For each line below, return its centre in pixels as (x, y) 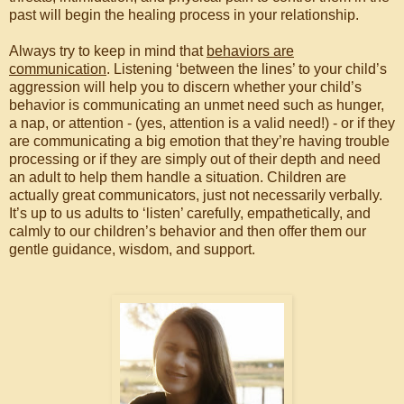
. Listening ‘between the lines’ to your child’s (247, 69)
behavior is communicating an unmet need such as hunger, (197, 105)
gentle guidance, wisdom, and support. (132, 249)
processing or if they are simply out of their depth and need (195, 159)
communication (58, 69)
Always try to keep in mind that (108, 51)
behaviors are (250, 51)
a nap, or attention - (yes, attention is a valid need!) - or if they (202, 123)
